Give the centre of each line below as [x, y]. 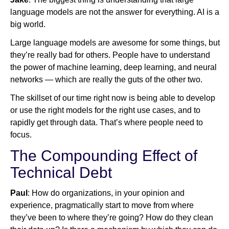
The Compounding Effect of [104, 156]
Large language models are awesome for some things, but [115, 43]
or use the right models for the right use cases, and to [105, 110]
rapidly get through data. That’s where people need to [107, 123]
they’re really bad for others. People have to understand [110, 55]
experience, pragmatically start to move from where [102, 205]
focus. [21, 135]
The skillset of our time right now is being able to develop [113, 98]
